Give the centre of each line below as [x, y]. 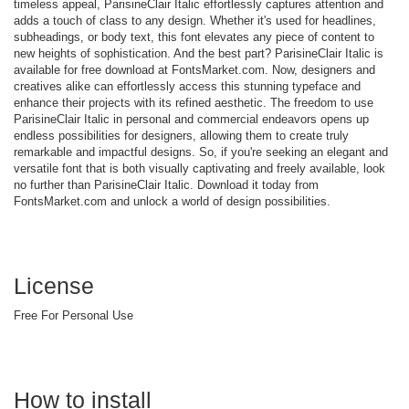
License [54, 285]
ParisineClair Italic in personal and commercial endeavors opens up [191, 119]
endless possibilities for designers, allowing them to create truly [181, 135]
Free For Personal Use [73, 315]
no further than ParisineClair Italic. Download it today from [166, 184]
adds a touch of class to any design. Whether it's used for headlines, [195, 20]
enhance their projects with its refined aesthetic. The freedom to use [194, 102]
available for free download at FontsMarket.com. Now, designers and [194, 69]
